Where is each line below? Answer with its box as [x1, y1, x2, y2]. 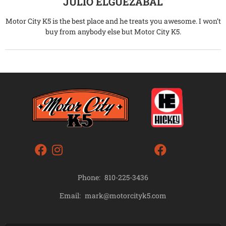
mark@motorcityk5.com [85, 190, 166, 200]
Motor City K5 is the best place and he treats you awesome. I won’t [5, 16, 221, 26]
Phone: [78, 173, 100, 183]
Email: [60, 191, 81, 201]
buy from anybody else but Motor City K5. [45, 27, 181, 36]
